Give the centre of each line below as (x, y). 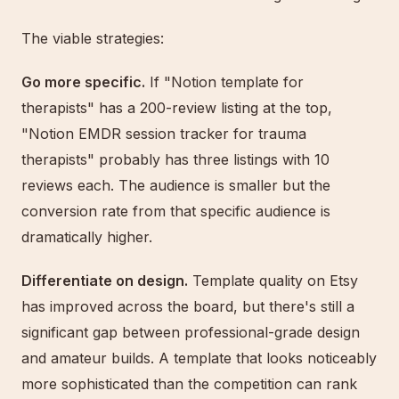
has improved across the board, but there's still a (188, 306)
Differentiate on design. (105, 281)
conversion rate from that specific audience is (176, 211)
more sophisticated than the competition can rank (189, 384)
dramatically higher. (87, 237)
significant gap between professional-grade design (191, 332)
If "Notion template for (224, 82)
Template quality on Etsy (273, 281)
